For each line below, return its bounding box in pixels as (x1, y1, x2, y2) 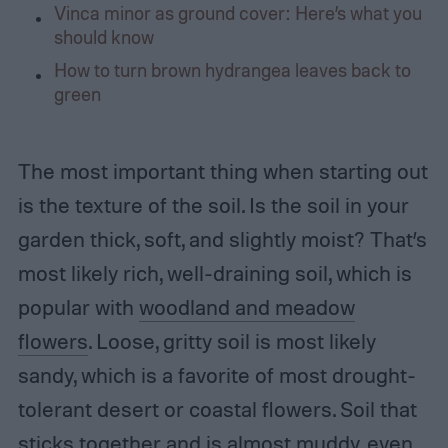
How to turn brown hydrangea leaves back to (53, 58, 411, 82)
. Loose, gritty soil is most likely (87, 328, 376, 355)
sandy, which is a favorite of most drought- (17, 362, 416, 389)
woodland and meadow (138, 294, 355, 321)
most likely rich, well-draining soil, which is (17, 260, 412, 287)
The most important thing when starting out (17, 158, 428, 185)
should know (53, 25, 154, 49)
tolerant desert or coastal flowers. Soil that (17, 396, 417, 423)
